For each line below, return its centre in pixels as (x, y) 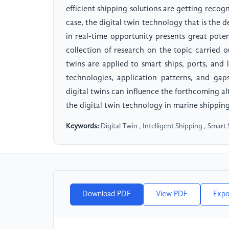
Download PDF (107, 194)
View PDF (172, 194)
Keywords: (83, 127)
